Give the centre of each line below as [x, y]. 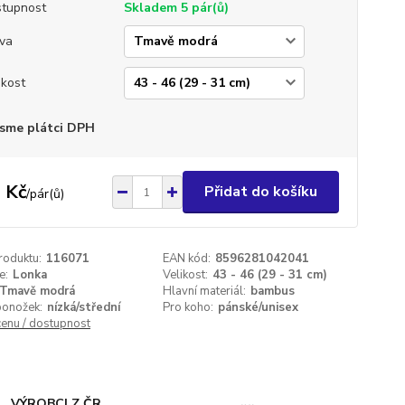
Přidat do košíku [260, 192]
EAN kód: [187, 259]
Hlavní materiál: [205, 291]
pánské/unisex [259, 307]
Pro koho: [188, 307]
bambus [273, 291]
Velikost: [186, 275]
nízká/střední [83, 307]
